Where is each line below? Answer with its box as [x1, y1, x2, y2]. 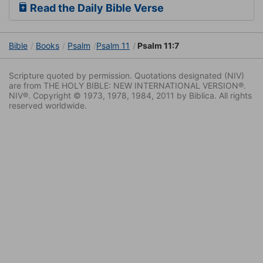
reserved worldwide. [9, 100, 87, 111]
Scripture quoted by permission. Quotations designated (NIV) [9, 70, 244, 81]
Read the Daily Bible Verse [28, 2, 164, 15]
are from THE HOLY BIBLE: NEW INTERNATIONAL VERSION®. [9, 80, 246, 91]
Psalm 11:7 [136, 41, 179, 51]
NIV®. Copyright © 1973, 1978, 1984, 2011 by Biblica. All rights [9, 90, 252, 101]
